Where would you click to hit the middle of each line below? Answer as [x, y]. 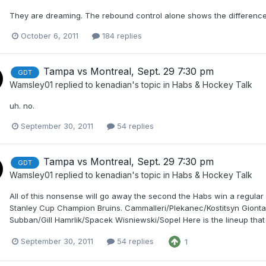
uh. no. [22, 106]
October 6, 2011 [50, 36]
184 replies [121, 36]
